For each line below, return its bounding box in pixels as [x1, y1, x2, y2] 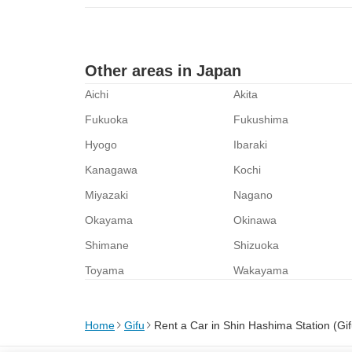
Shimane [85, 239, 129, 251]
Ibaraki [233, 138, 268, 151]
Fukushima [233, 113, 289, 126]
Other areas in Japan [85, 62, 241, 79]
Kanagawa [85, 163, 137, 176]
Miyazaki [85, 189, 128, 201]
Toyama [85, 264, 124, 277]
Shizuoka [233, 239, 280, 251]
